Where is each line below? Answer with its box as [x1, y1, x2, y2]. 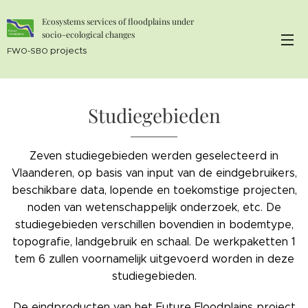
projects [50, 45, 87, 56]
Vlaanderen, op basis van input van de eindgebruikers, [11, 166, 297, 179]
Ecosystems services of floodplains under [42, 16, 194, 27]
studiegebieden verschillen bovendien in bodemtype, [14, 218, 294, 231]
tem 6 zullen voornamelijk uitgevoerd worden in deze [14, 252, 294, 265]
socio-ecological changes [42, 29, 135, 40]
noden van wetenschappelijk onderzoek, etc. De [27, 201, 281, 214]
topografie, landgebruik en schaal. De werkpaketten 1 [12, 235, 296, 248]
